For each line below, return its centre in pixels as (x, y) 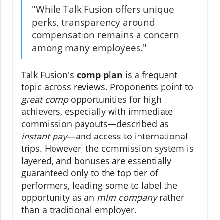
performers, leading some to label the (99, 185)
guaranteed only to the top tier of (90, 173)
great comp (45, 99)
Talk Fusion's (49, 74)
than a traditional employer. (79, 209)
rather (170, 197)
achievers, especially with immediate (97, 111)
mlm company (127, 197)
